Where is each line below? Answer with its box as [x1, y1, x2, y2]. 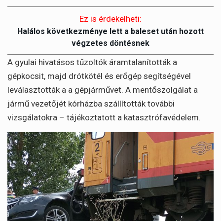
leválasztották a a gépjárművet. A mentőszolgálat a [7, 85, 198, 95]
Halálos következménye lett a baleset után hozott [17, 27, 204, 37]
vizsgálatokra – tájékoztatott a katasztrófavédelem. [7, 112, 201, 123]
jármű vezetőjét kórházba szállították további [7, 99, 175, 109]
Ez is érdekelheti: [79, 14, 142, 24]
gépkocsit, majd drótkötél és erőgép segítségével [7, 71, 191, 81]
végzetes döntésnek [72, 38, 149, 48]
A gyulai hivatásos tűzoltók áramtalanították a [7, 57, 177, 68]
